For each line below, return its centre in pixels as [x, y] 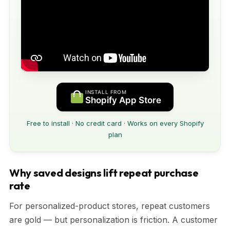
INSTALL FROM [106, 92]
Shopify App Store [123, 100]
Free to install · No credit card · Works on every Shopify [115, 123]
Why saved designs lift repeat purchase [104, 172]
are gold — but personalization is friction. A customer [113, 219]
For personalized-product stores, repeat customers [110, 206]
